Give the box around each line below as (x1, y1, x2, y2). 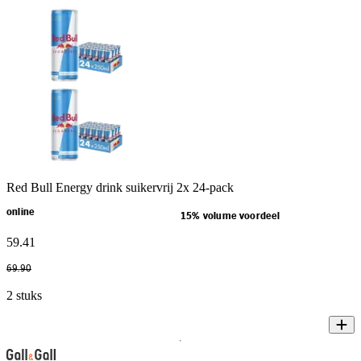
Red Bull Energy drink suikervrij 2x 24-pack (6, 180, 234, 194)
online (6, 207, 35, 217)
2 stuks (6, 288, 42, 302)
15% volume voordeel (180, 211, 280, 221)
